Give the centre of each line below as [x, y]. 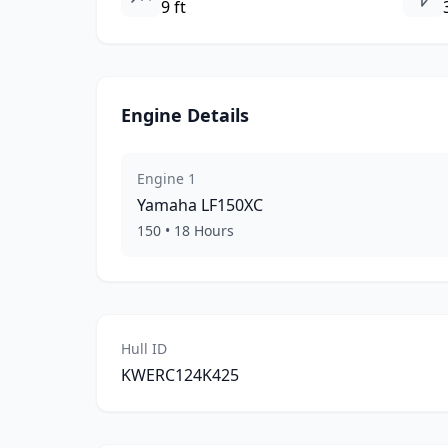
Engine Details [185, 115]
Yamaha [167, 205]
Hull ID [144, 348]
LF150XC [232, 205]
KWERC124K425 [180, 375]
